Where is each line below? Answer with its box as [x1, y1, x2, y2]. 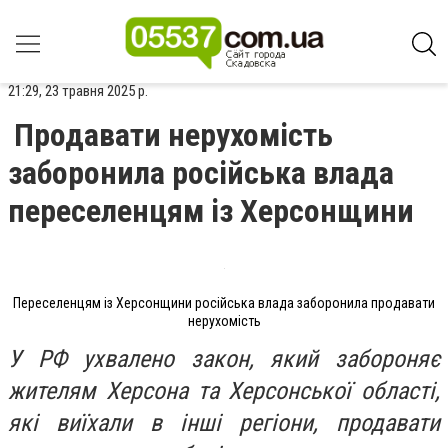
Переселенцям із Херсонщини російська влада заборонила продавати [13, 295, 435, 311]
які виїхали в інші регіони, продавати [8, 408, 440, 437]
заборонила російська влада [8, 154, 394, 192]
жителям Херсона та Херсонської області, [8, 376, 440, 405]
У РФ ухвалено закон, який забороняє [8, 344, 440, 373]
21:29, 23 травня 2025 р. [8, 82, 148, 100]
